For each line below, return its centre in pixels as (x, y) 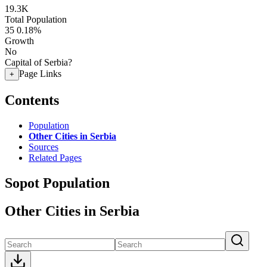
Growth (19, 41)
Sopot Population (57, 183)
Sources (44, 147)
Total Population (36, 19)
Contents (32, 100)
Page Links (40, 74)
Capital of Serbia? (38, 62)
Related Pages (55, 157)
